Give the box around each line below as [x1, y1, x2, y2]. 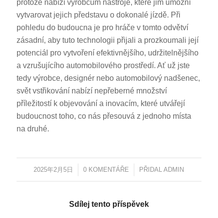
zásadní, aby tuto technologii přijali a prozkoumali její [16, 36, 199, 45]
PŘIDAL [139, 165, 164, 173]
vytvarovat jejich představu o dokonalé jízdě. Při [16, 11, 181, 19]
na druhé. [16, 125, 49, 133]
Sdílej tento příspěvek [69, 200, 149, 208]
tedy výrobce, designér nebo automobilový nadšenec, [16, 74, 200, 83]
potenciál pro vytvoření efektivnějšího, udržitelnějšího [16, 49, 199, 57]
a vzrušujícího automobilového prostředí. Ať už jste [16, 61, 190, 70]
